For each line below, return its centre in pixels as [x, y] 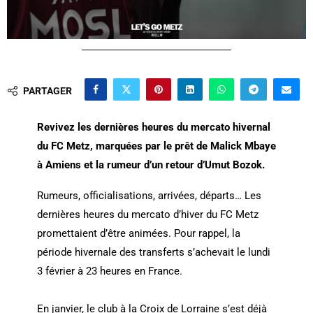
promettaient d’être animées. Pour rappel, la [138, 234]
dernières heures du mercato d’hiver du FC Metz [147, 215]
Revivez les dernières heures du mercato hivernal [153, 128]
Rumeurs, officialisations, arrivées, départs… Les [149, 196]
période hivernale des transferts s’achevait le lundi [153, 253]
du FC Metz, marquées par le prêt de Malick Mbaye [156, 146]
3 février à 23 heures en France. [109, 271]
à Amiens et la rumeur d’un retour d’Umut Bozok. [151, 165]
